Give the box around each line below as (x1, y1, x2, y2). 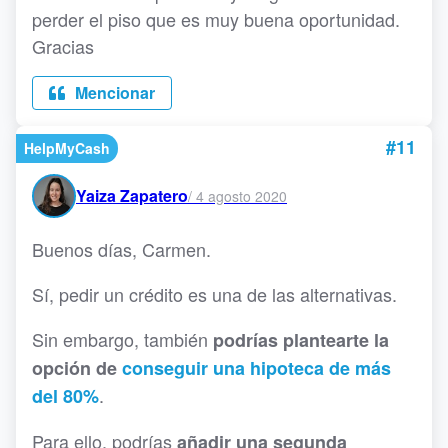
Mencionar (71, 81, 155, 105)
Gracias (32, 33, 94, 60)
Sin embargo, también (32, 326, 213, 353)
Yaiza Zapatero (76, 184, 188, 208)
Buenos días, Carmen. (32, 236, 211, 263)
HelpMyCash (24, 138, 110, 159)
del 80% (32, 383, 99, 410)
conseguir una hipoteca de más (122, 355, 391, 382)
